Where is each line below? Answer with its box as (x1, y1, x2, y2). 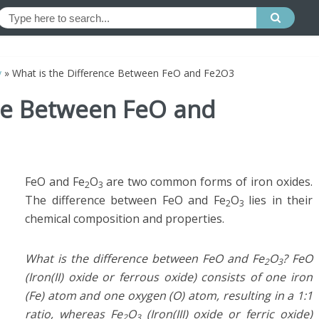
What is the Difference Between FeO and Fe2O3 (12, 66, 234, 80)
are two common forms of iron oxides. (105, 174, 313, 189)
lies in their (249, 192, 313, 208)
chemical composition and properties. (25, 211, 224, 226)
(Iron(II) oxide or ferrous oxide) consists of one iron (25, 269, 313, 285)
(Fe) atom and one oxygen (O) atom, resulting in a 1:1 (25, 288, 313, 303)
